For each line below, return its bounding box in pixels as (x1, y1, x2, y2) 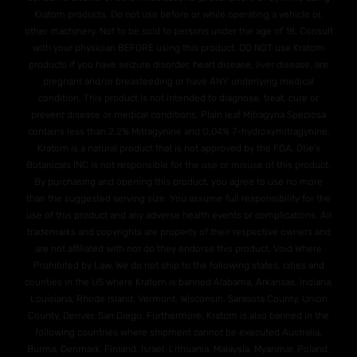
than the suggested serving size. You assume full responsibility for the (26, 193, 331, 205)
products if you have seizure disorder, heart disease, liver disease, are (29, 59, 328, 71)
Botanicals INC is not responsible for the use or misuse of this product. (26, 159, 331, 171)
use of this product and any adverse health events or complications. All (25, 210, 331, 222)
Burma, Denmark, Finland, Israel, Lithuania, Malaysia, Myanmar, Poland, (27, 343, 330, 355)
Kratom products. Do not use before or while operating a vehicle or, (34, 9, 323, 21)
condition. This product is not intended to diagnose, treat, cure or (38, 92, 319, 104)
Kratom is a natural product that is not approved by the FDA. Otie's (37, 143, 320, 155)
